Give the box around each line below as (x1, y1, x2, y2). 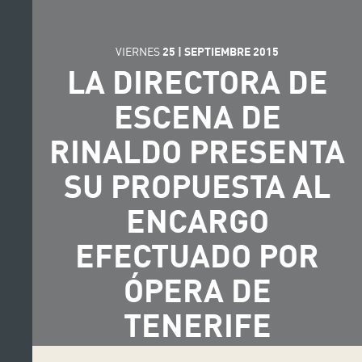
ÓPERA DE (123, 269, 271, 309)
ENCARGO (125, 200, 269, 239)
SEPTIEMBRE (184, 44, 250, 58)
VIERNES (116, 44, 162, 58)
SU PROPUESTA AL (64, 165, 330, 204)
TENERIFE (123, 304, 271, 343)
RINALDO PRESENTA (49, 130, 345, 170)
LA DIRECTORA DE (66, 61, 328, 100)
